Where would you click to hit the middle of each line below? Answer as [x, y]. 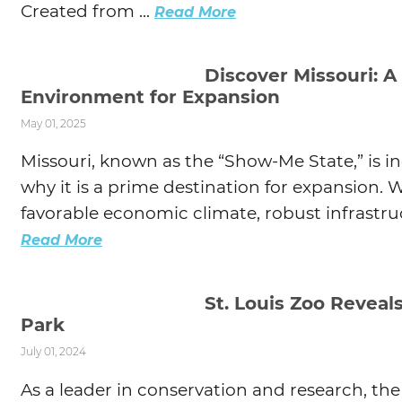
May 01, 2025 [53, 124]
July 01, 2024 [53, 352]
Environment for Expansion [150, 97]
